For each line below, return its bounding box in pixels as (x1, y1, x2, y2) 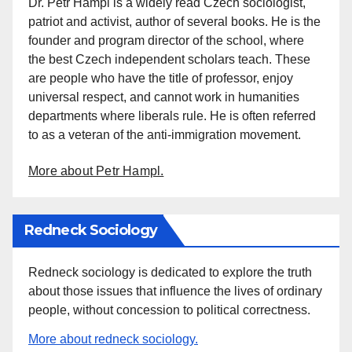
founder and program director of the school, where (28, 33, 304, 47)
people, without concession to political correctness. (28, 303, 310, 317)
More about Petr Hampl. (28, 163, 164, 178)
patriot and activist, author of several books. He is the (28, 14, 321, 28)
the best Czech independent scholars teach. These (28, 52, 310, 66)
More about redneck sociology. (28, 332, 198, 346)
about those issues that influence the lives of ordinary (28, 284, 322, 299)
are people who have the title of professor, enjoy (28, 71, 293, 85)
